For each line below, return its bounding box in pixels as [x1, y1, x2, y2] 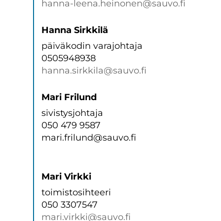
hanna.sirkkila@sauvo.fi [41, 65, 147, 76]
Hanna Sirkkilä [41, 25, 109, 36]
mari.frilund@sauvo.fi [41, 132, 137, 143]
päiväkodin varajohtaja [41, 40, 143, 51]
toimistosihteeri [41, 187, 111, 198]
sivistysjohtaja [41, 108, 104, 118]
